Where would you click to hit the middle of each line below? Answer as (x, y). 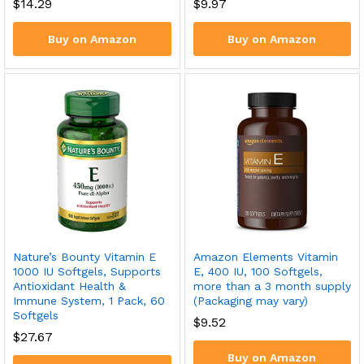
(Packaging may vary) (250, 301)
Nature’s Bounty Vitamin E (84, 257)
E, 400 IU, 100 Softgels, (258, 271)
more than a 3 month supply (272, 286)
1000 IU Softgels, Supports (87, 271)
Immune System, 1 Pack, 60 (89, 301)
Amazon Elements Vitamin (265, 257)
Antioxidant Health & (69, 286)
